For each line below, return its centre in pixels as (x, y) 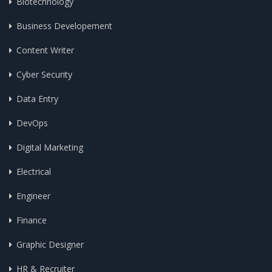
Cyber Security (44, 74)
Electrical (34, 172)
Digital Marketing (50, 147)
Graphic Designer (50, 244)
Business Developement (64, 26)
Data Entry (37, 99)
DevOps (32, 123)
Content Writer (45, 50)
